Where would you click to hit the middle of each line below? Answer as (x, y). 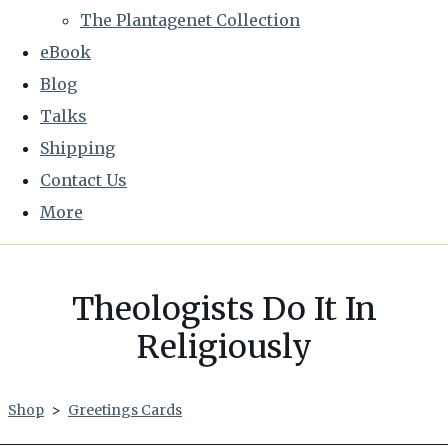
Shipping (77, 148)
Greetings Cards (125, 410)
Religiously (224, 347)
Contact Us (83, 180)
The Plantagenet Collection (190, 20)
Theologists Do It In (224, 309)
